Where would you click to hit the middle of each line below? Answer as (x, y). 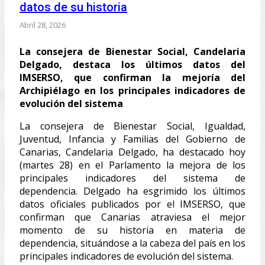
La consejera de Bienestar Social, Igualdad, (132, 126)
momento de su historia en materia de (132, 230)
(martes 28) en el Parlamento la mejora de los (132, 165)
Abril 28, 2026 (43, 25)
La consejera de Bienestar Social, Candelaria (132, 51)
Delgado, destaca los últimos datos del (132, 64)
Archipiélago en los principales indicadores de (132, 90)
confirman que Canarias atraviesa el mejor (132, 217)
